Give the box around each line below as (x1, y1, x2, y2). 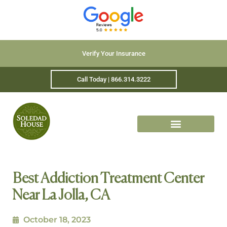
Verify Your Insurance (82, 49, 145, 57)
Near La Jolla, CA (13, 188, 110, 203)
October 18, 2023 (23, 214, 91, 224)
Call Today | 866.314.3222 (77, 75, 150, 84)
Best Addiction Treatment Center (13, 171, 204, 186)
